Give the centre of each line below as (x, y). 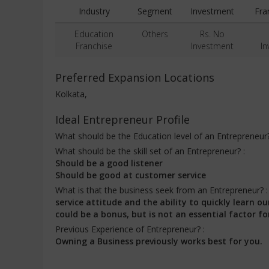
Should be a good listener (109, 163)
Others (155, 34)
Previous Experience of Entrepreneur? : (130, 229)
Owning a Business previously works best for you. (159, 241)
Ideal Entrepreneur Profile (122, 119)
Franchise (94, 46)
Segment (155, 11)
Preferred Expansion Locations (135, 77)
